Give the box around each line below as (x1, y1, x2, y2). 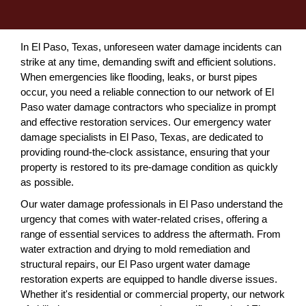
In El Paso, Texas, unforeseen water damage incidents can (20, 41, 281, 53)
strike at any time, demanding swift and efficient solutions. (20, 56, 276, 68)
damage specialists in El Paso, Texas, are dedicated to (20, 131, 263, 143)
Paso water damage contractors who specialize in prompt (20, 101, 276, 113)
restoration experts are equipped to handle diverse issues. (20, 273, 277, 285)
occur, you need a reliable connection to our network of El (20, 86, 274, 98)
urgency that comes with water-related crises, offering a (20, 213, 267, 225)
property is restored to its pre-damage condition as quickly (20, 161, 278, 173)
